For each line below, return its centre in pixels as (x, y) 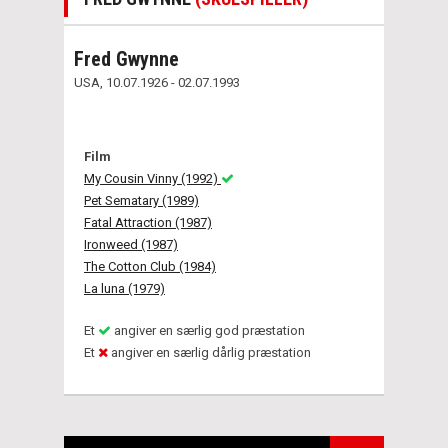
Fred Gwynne (126, 58)
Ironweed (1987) (131, 244)
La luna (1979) (124, 288)
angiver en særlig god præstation (208, 330)
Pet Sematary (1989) (141, 200)
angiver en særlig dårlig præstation (209, 352)
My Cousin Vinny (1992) (152, 178)
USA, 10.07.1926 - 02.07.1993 (157, 82)
